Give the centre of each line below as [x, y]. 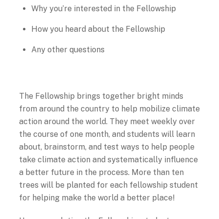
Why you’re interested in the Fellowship [104, 9]
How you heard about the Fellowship [99, 29]
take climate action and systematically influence [108, 160]
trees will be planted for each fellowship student [108, 185]
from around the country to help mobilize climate [109, 109]
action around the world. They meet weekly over [107, 122]
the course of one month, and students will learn [107, 134]
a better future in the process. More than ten [101, 173]
